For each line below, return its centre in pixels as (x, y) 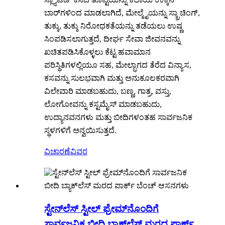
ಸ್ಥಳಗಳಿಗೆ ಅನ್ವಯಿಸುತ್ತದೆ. (80, 131)
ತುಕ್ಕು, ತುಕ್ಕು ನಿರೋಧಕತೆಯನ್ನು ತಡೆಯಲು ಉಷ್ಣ (113, 26)
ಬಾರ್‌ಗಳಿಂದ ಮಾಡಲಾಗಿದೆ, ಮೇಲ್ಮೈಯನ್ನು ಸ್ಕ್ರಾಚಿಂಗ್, (122, 13)
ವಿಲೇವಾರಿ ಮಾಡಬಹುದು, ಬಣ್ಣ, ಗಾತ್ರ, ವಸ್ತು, (108, 91)
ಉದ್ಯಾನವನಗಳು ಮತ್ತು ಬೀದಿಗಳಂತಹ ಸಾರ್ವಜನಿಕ (118, 118)
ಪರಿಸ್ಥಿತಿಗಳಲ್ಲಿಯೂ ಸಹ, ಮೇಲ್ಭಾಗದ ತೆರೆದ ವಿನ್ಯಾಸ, (118, 65)
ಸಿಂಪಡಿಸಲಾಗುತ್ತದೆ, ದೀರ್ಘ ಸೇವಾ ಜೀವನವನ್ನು (112, 39)
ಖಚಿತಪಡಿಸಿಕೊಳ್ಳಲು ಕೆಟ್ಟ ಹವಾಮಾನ (97, 52)
